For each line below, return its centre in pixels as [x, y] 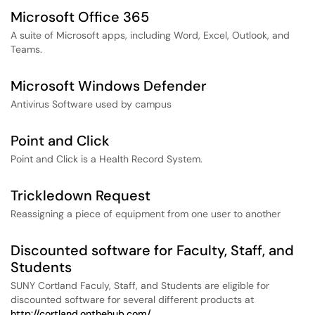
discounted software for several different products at [132, 300]
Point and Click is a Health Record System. [107, 159]
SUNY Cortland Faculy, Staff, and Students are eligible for [140, 285]
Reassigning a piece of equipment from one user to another [146, 214]
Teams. [26, 49]
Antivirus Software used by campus [91, 104]
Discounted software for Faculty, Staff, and [152, 250]
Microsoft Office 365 [80, 17]
